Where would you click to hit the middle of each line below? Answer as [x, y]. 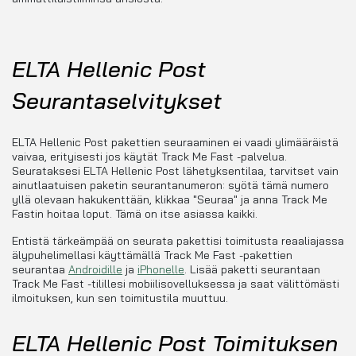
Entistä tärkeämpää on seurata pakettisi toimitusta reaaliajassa [178, 241]
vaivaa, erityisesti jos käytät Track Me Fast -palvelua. [149, 157]
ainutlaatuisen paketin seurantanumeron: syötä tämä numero [170, 186]
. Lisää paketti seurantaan [252, 270]
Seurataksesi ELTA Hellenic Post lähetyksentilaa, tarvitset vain [175, 171]
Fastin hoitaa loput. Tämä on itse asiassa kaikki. [135, 214]
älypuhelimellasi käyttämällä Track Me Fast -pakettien [152, 255]
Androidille [95, 270]
